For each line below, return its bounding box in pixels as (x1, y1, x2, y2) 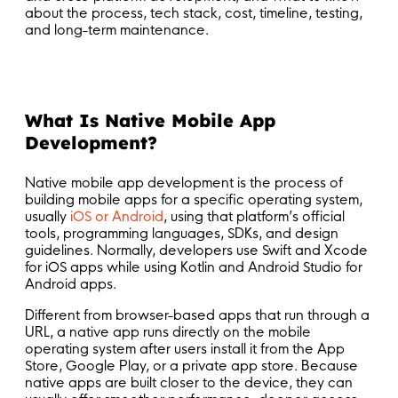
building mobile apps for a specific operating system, (25, 190, 362, 208)
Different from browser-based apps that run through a (25, 306, 370, 323)
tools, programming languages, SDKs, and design (25, 224, 338, 242)
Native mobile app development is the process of (25, 173, 343, 191)
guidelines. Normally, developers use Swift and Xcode (25, 241, 368, 259)
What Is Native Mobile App (25, 108, 275, 131)
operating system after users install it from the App (25, 339, 345, 357)
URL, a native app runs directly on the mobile (25, 322, 311, 340)
